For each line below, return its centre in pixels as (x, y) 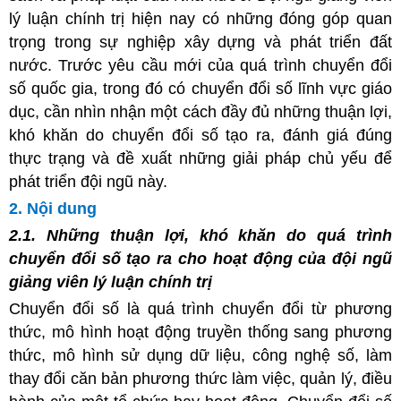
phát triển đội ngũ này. (88, 181)
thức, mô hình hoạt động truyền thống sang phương (200, 332)
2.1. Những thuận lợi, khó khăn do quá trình (200, 235)
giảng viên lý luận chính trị (111, 282)
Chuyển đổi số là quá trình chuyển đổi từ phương (200, 308)
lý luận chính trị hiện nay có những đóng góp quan (200, 18)
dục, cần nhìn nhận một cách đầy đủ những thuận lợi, (200, 111)
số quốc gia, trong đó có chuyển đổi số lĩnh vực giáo (200, 88)
